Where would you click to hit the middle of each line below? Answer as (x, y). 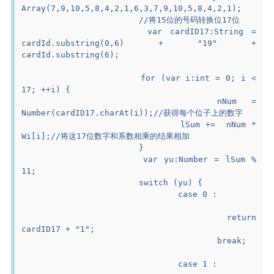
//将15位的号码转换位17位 (190, 20)
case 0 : (198, 194)
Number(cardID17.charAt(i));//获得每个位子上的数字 (132, 113)
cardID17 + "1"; (58, 229)
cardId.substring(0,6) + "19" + (139, 43)
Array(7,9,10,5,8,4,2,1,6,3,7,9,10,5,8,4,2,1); (132, 8)
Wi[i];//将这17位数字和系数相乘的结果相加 (106, 136)
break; (232, 240)
